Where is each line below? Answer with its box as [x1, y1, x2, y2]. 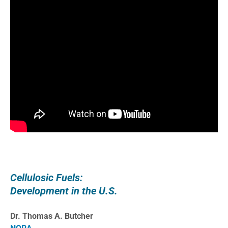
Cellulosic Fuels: [10, 171, 83, 184]
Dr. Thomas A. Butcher [10, 211, 93, 221]
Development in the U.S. [10, 184, 118, 197]
